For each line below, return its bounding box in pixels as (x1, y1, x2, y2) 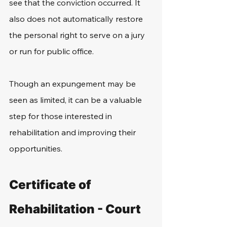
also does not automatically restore (9, 14, 145, 24)
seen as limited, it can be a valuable (9, 95, 144, 105)
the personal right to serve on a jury (9, 30, 147, 40)
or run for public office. (9, 46, 96, 56)
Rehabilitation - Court (9, 202, 143, 216)
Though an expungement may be (9, 79, 138, 89)
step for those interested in (9, 111, 114, 121)
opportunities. (9, 143, 64, 154)
